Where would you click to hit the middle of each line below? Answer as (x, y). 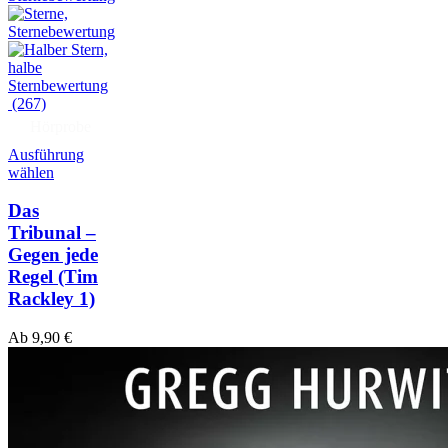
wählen (31, 172)
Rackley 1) (51, 299)
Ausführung (46, 154)
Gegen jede (53, 255)
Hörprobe (60, 126)
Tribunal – (52, 233)
